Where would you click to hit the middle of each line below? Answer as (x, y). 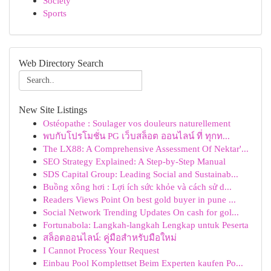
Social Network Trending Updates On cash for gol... (141, 212)
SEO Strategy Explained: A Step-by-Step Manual (134, 161)
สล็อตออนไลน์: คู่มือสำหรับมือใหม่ (110, 237)
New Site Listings (53, 110)
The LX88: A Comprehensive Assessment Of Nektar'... (146, 149)
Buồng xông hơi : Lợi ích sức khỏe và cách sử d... (137, 187)
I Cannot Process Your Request (101, 250)
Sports (55, 13)
